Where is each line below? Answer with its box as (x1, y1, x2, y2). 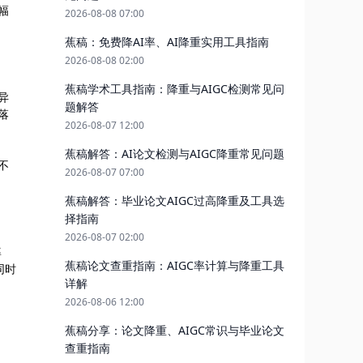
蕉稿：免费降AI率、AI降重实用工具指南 (65, 34, 269, 49)
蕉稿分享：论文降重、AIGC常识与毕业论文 (65, 322, 284, 338)
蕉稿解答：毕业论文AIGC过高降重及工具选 (65, 193, 284, 208)
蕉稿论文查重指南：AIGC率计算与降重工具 (65, 258, 284, 273)
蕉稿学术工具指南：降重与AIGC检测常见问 (65, 81, 284, 96)
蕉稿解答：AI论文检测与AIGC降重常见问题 (65, 146, 284, 161)
